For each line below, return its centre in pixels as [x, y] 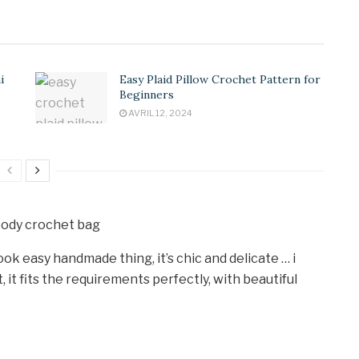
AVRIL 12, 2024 [159, 113]
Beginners [147, 94]
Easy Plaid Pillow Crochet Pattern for [220, 79]
